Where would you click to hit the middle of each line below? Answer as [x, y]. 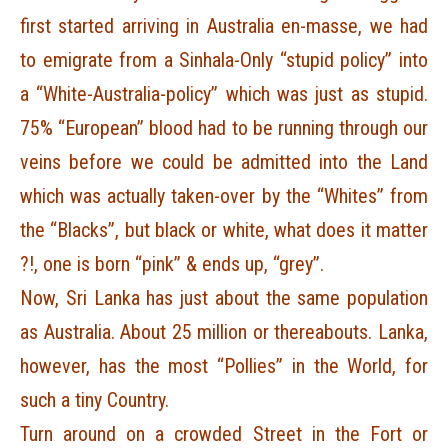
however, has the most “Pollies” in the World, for [224, 366]
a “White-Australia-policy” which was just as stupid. [224, 94]
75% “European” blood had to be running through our [224, 128]
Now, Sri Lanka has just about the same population [224, 298]
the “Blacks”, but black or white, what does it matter [224, 230]
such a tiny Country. [94, 400]
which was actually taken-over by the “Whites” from [224, 196]
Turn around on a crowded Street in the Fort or [224, 434]
